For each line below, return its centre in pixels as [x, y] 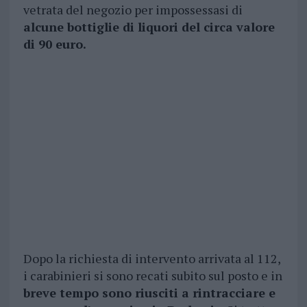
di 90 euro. [54, 44]
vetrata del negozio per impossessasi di [133, 10]
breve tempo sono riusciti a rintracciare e [149, 293]
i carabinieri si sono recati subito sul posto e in [152, 276]
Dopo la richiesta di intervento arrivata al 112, [151, 259]
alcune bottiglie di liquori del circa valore [149, 27]
